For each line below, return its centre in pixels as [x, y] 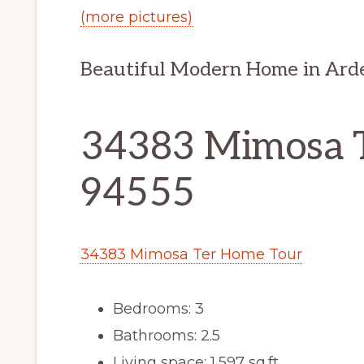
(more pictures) [136, 17]
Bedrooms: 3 [158, 308]
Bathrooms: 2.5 [167, 335]
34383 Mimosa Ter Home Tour [191, 254]
